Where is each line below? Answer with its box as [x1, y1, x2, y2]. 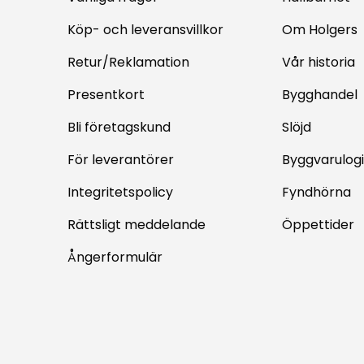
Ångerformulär [67, 248, 163, 267]
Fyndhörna [281, 183, 351, 202]
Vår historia [281, 53, 355, 72]
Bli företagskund [67, 118, 171, 137]
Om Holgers [281, 20, 357, 40]
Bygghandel [281, 85, 357, 105]
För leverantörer [67, 150, 175, 170]
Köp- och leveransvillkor [67, 20, 224, 40]
